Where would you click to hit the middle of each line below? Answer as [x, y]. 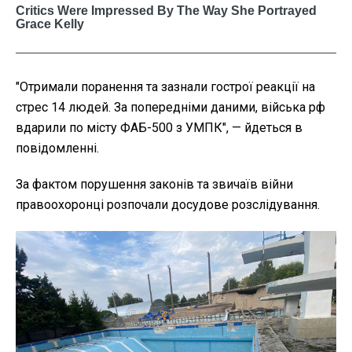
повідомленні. [57, 148]
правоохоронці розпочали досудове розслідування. [168, 204]
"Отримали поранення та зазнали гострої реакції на [165, 86]
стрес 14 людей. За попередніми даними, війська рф [170, 107]
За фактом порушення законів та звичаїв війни [154, 184]
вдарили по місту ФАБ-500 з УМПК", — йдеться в [159, 127]
